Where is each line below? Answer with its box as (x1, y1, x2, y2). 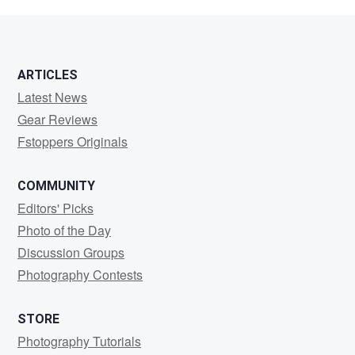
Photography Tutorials (17, 332, 141, 350)
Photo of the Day (17, 221, 111, 239)
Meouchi (10, 22, 102, 58)
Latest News (17, 88, 87, 106)
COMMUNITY (17, 178, 95, 193)
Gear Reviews (17, 110, 97, 128)
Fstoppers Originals (17, 132, 128, 151)
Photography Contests (17, 265, 143, 284)
